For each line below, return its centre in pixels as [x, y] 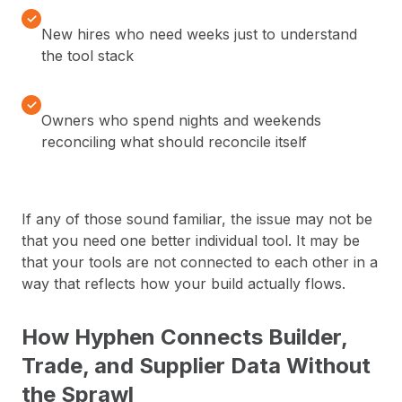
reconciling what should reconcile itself [174, 142]
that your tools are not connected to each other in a [200, 262]
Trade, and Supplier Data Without [196, 366]
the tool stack [87, 56]
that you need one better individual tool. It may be [191, 241]
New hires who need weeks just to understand [199, 35]
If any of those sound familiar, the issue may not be [197, 219]
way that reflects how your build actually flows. [184, 284]
